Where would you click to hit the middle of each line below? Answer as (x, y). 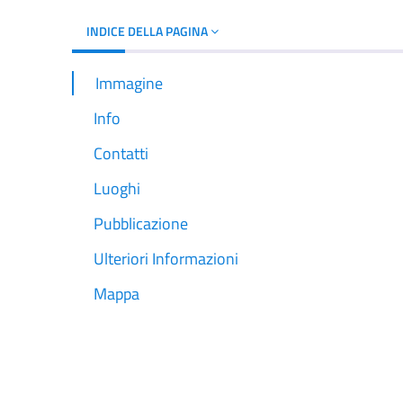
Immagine (129, 83)
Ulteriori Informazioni (166, 259)
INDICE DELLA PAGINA (148, 31)
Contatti (121, 153)
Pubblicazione (141, 224)
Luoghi (117, 189)
